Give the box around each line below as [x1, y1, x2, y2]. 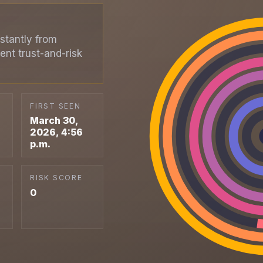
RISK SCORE [30, 173, 83, 182]
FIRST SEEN [30, 101, 81, 110]
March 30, [30, 114, 79, 127]
